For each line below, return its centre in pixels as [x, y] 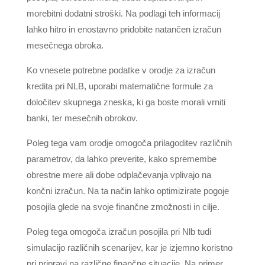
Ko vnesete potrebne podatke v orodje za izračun [121, 70]
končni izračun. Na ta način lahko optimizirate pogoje [127, 191]
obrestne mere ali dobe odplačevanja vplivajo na [119, 175]
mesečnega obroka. [65, 45]
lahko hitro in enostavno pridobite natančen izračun [124, 29]
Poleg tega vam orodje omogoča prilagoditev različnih [129, 143]
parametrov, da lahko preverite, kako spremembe [121, 159]
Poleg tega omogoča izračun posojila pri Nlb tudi [119, 232]
